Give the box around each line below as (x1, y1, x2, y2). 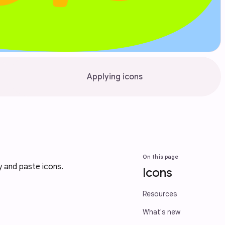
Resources (143, 189, 177, 198)
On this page (143, 153, 179, 160)
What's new (143, 207, 180, 216)
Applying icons (87, 71, 143, 82)
